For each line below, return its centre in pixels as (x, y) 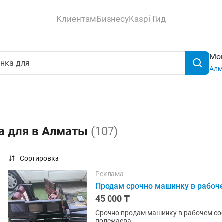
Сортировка (39, 158)
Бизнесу (112, 19)
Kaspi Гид (147, 19)
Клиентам (76, 19)
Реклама (110, 174)
